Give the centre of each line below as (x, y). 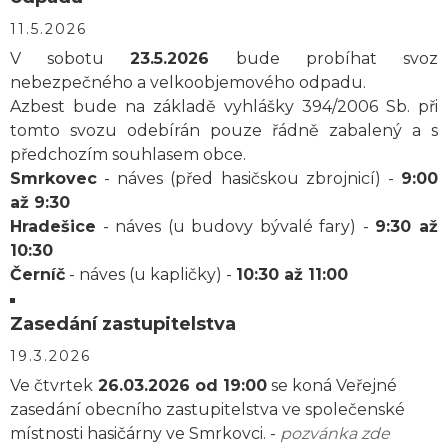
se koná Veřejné (332, 385)
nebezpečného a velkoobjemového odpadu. (188, 82)
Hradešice (53, 226)
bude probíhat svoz (324, 58)
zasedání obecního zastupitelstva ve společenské (207, 409)
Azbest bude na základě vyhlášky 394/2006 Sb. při (224, 106)
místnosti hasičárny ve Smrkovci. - (145, 433)
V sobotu (70, 58)
